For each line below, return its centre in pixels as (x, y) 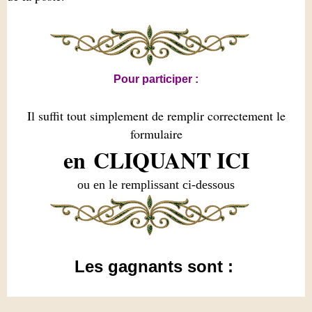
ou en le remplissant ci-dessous (156, 185)
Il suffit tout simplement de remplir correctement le (156, 116)
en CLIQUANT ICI (156, 160)
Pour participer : (156, 79)
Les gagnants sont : (156, 266)
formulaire (156, 134)
